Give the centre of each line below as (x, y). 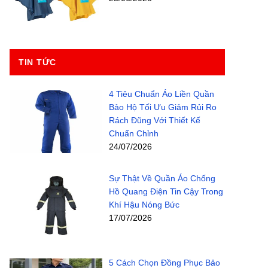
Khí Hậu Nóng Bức (144, 205)
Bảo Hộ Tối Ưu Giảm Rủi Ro (162, 107)
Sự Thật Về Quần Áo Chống (162, 179)
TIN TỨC (37, 63)
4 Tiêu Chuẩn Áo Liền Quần (161, 94)
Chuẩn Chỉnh (133, 134)
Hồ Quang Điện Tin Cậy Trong (166, 192)
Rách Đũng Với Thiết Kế (154, 121)
